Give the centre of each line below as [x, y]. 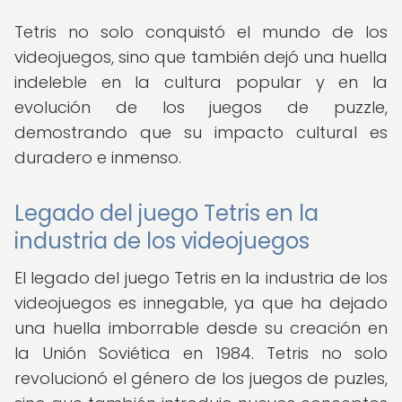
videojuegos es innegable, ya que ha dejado [201, 303]
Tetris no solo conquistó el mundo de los [201, 32]
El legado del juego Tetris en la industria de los [201, 278]
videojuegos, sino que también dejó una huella [201, 57]
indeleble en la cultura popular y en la [201, 82]
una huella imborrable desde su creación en [201, 328]
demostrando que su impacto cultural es [201, 132]
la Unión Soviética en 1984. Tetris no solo [201, 353]
